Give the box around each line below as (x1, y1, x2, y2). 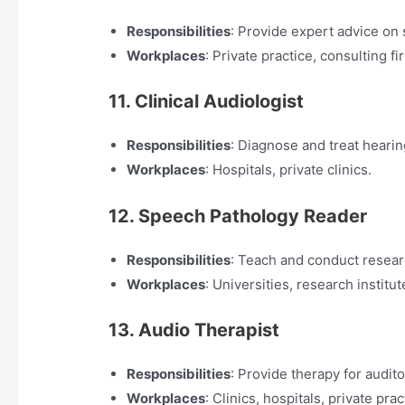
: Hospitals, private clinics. (205, 161, 372, 179)
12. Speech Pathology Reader (108, 204, 368, 227)
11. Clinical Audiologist (108, 90, 305, 113)
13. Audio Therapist (108, 319, 280, 342)
